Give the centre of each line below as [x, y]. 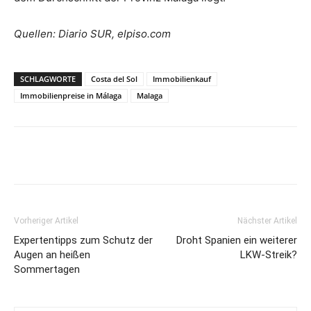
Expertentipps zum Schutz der [83, 240]
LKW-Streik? [269, 254]
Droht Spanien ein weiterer [237, 240]
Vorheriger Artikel [46, 220]
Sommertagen [47, 269]
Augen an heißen [52, 254]
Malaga [150, 95]
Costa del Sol [114, 78]
